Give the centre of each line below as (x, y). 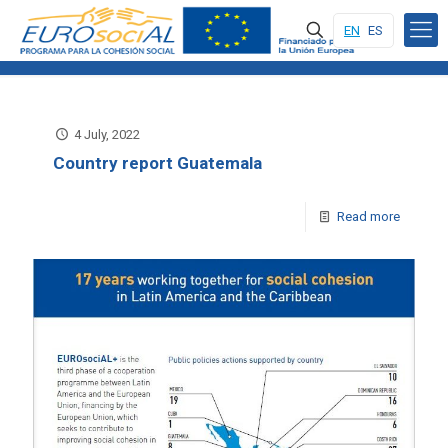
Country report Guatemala (157, 163)
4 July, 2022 (107, 134)
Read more (368, 216)
